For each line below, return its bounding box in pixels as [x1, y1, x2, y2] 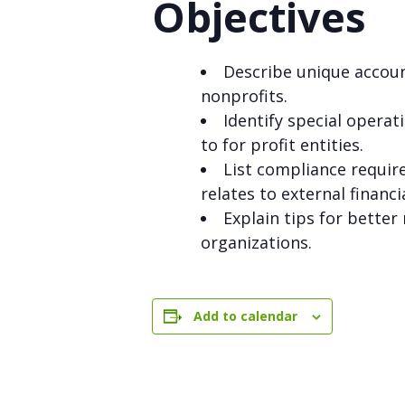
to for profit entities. [201, 134, 363, 156]
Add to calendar [193, 307, 297, 325]
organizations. [201, 231, 312, 254]
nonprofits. [201, 85, 287, 108]
